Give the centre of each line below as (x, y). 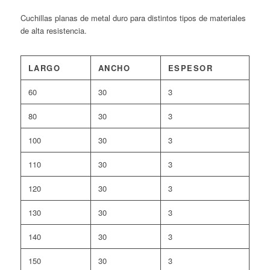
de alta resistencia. (53, 30)
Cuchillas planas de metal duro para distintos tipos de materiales (133, 17)
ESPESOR (190, 67)
